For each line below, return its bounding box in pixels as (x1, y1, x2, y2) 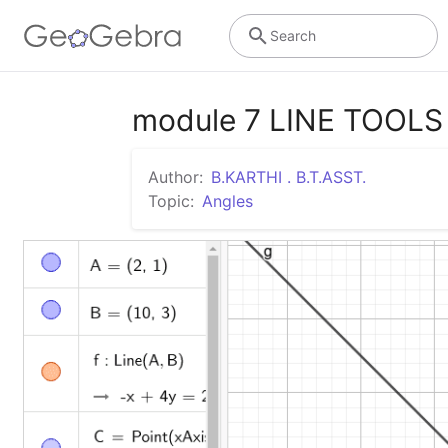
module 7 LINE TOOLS (132, 102, 443, 138)
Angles (202, 191, 253, 211)
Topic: (148, 191, 194, 211)
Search (269, 26, 316, 44)
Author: (148, 167, 203, 187)
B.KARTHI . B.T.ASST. (211, 167, 366, 187)
